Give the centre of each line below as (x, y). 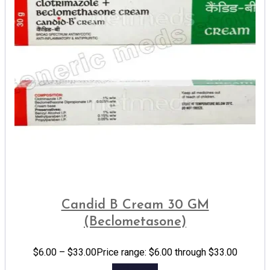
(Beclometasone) (135, 222)
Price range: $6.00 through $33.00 (167, 252)
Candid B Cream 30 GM (135, 205)
